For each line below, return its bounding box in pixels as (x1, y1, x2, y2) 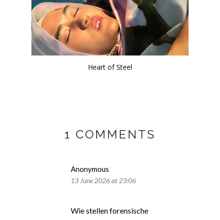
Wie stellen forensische (71, 205, 148, 215)
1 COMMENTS (64, 127, 156, 141)
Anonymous (71, 164, 109, 173)
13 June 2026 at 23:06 (71, 176, 136, 185)
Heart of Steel (88, 62, 132, 72)
